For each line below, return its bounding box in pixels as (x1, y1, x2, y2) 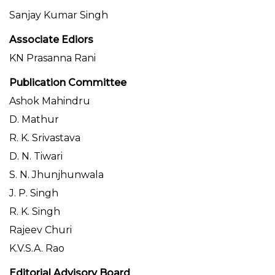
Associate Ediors (9, 34, 93, 46)
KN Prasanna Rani (9, 52, 96, 64)
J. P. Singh (9, 187, 58, 199)
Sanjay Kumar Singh (9, 9, 108, 21)
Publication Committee (9, 77, 126, 89)
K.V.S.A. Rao (9, 242, 64, 255)
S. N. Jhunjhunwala (9, 169, 104, 181)
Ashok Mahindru (9, 95, 90, 107)
